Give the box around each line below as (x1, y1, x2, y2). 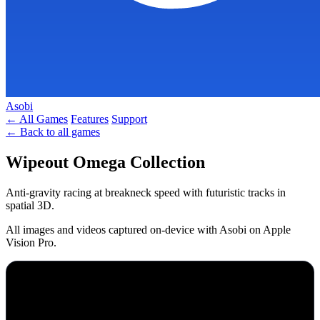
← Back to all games (6, 126, 100, 138)
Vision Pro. (6, 236, 56, 249)
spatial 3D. (6, 199, 54, 211)
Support (111, 113, 147, 125)
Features (71, 113, 109, 125)
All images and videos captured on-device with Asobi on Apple (6, 223, 291, 236)
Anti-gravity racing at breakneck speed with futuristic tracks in (6, 186, 286, 199)
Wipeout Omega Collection (6, 152, 205, 171)
